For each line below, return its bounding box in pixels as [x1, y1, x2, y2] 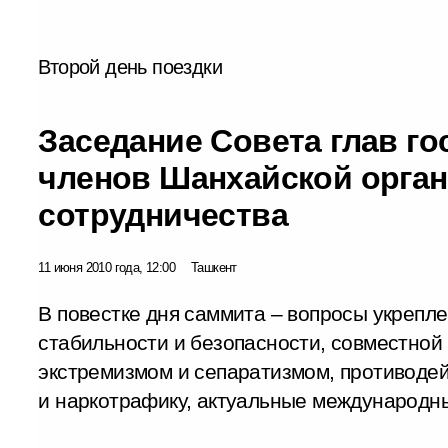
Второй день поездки [38, 55, 222, 78]
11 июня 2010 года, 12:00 [38, 259, 175, 275]
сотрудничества [38, 196, 288, 233]
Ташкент [191, 259, 237, 275]
